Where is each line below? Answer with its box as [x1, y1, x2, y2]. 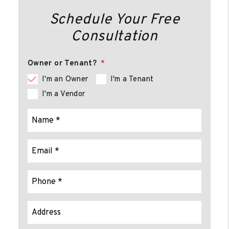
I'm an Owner [41, 75, 88, 84]
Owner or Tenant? [27, 59, 97, 68]
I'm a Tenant [110, 75, 154, 84]
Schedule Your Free [49, 11, 180, 29]
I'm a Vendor [41, 89, 85, 99]
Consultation [71, 28, 158, 46]
